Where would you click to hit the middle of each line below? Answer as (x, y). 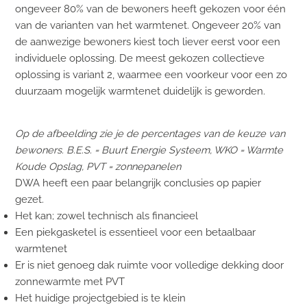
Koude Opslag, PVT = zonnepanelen (98, 167)
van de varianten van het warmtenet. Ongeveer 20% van (148, 25)
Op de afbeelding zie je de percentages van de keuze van (150, 134)
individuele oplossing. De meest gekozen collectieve (140, 58)
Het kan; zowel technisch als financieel (107, 216)
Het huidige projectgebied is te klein (101, 298)
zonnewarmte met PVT (70, 282)
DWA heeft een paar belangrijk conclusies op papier (138, 183)
